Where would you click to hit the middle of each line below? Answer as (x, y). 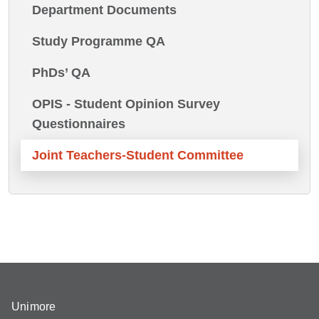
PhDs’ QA (61, 72)
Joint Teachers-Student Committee (138, 155)
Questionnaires (79, 124)
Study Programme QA (99, 41)
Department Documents (104, 10)
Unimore (34, 307)
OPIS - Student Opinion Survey (126, 104)
